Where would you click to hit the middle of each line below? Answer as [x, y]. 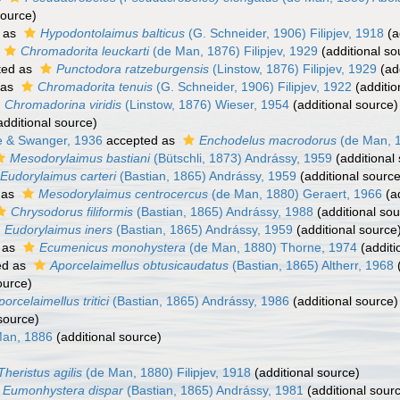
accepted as [141, 140]
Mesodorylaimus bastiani [80, 158]
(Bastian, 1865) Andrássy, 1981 [213, 390]
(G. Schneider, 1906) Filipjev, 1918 [284, 33]
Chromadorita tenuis [95, 87]
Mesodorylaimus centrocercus [123, 194]
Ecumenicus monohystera [112, 247]
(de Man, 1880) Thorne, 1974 [271, 247]
